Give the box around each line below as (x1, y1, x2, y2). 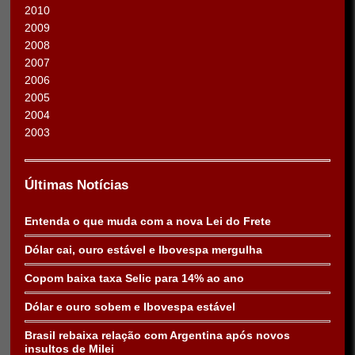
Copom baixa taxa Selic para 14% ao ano (25, 272, 244, 285)
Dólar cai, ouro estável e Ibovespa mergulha (25, 243, 262, 257)
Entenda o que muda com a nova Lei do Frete (25, 215, 271, 228)
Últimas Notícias (25, 177, 128, 193)
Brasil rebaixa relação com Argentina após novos (25, 329, 290, 342)
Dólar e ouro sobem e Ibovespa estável (25, 300, 235, 314)
